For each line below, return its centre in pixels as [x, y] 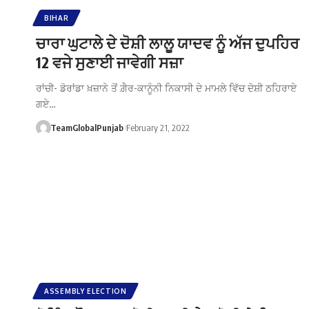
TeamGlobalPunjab [87, 127]
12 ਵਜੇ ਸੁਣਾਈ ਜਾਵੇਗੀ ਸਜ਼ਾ [109, 62]
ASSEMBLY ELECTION [86, 291]
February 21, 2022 [158, 127]
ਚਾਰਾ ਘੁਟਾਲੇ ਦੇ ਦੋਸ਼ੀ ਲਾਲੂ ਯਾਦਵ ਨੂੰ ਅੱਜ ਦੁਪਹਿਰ [168, 42]
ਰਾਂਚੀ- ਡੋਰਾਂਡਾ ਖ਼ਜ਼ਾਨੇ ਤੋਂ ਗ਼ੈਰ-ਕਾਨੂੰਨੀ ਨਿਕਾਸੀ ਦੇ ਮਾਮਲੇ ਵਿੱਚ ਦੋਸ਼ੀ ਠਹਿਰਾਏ [166, 88]
